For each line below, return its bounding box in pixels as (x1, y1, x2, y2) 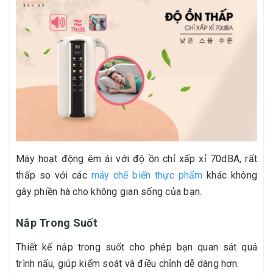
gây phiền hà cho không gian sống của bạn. (16, 185, 202, 197)
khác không (202, 169, 257, 181)
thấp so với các (16, 169, 91, 181)
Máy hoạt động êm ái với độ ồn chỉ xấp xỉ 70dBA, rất (16, 152, 257, 165)
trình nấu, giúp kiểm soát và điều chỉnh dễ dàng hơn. (16, 257, 239, 269)
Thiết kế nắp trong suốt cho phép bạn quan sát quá (16, 241, 257, 253)
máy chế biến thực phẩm (91, 169, 203, 181)
